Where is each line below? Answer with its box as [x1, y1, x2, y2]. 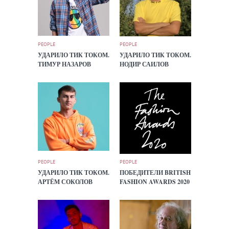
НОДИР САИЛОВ [120, 60, 169, 68]
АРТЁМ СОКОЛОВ [38, 177, 93, 186]
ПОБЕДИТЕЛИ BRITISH [120, 168, 191, 177]
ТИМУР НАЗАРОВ [38, 60, 91, 68]
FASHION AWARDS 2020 [120, 177, 190, 186]
